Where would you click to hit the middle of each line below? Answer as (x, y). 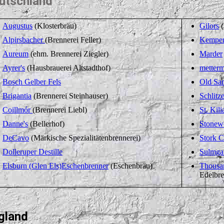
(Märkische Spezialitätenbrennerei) (85, 138)
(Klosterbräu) (54, 26)
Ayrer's (14, 68)
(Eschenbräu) (130, 166)
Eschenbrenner (85, 166)
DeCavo (16, 138)
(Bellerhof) (46, 124)
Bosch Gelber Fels (32, 82)
